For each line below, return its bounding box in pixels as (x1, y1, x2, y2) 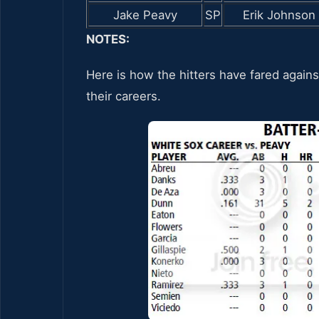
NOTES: (86, 31, 130, 46)
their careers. (86, 88, 161, 103)
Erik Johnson (242, 7, 315, 22)
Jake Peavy (113, 7, 177, 22)
